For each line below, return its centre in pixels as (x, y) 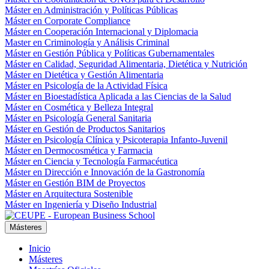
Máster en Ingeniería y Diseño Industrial (81, 204)
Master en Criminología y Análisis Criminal (87, 42)
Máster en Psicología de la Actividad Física (86, 86)
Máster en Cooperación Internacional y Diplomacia (101, 32)
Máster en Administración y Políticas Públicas (91, 10)
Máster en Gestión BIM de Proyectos (75, 183)
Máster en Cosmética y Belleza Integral (79, 107)
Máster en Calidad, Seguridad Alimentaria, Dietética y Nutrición (126, 64)
